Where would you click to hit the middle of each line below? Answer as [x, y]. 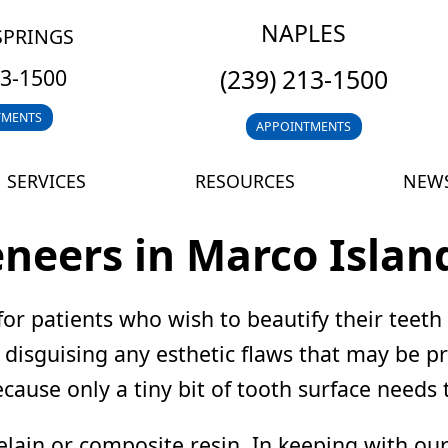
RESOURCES [244, 180]
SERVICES [47, 180]
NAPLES [304, 33]
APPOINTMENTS [304, 126]
